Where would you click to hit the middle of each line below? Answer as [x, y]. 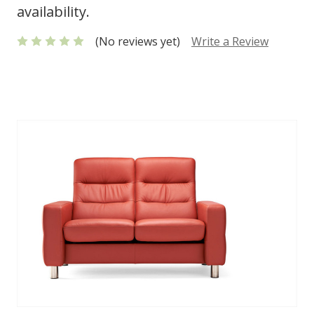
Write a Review [230, 41]
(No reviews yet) [138, 41]
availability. [53, 12]
